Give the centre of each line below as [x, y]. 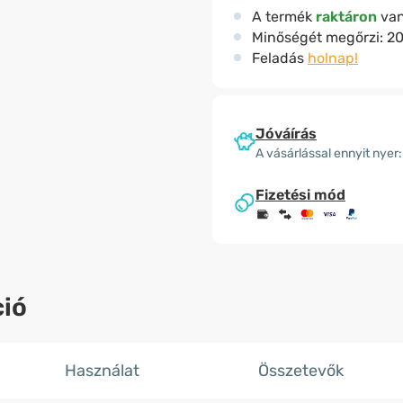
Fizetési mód [300, 195]
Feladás [280, 58]
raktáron [346, 17]
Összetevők [301, 371]
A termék [284, 17]
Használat [102, 371]
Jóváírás [286, 133]
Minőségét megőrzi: [319, 37]
